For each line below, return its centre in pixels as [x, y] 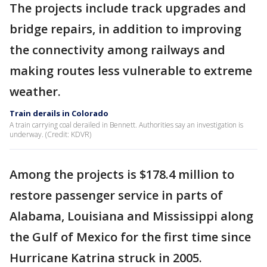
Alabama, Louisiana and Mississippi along [131, 216]
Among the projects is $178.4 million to [122, 175]
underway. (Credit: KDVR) [50, 135]
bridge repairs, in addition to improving [125, 29]
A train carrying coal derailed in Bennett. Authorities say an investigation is [126, 125]
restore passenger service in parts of [116, 195]
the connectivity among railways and [117, 50]
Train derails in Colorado [59, 114]
